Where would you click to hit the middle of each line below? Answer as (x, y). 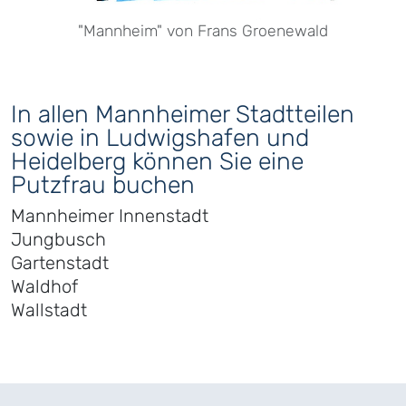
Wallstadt (49, 309)
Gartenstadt (60, 262)
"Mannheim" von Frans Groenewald (203, 30)
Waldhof (44, 286)
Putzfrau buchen (103, 184)
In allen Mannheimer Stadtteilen (183, 114)
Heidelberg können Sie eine (157, 161)
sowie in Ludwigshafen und (160, 137)
